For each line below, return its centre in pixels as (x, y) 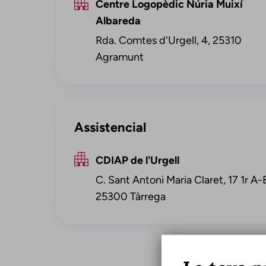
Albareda (118, 21)
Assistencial (110, 127)
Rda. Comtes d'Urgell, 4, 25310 (168, 40)
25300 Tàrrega (130, 197)
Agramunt (119, 57)
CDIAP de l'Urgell (137, 160)
